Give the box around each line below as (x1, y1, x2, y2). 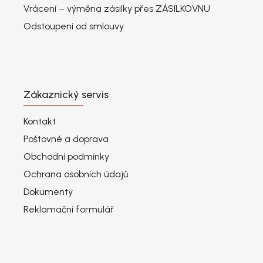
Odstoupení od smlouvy (23, 21, 124, 32)
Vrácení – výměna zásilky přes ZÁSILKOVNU (23, 3, 210, 15)
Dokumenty (23, 186, 73, 198)
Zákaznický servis (23, 88, 109, 102)
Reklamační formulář (23, 204, 114, 215)
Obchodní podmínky (23, 151, 109, 163)
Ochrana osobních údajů (23, 168, 128, 180)
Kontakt (23, 116, 56, 127)
